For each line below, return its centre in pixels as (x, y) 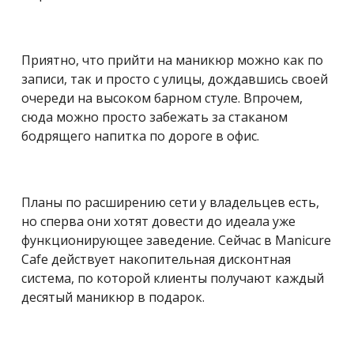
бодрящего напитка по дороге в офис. (140, 136)
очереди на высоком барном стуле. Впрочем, (162, 98)
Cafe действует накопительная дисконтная (156, 259)
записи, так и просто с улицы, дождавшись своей (175, 79)
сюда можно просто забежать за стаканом (154, 117)
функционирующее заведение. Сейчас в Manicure (176, 240)
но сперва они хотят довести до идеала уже (158, 221)
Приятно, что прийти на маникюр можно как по (172, 60)
